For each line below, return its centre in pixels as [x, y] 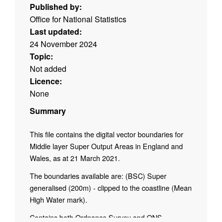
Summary [48, 111]
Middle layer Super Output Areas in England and [106, 146]
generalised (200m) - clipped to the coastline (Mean [111, 188]
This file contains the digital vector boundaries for [107, 134]
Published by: [56, 7]
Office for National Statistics [78, 19]
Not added [48, 69]
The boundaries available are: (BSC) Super [98, 176]
